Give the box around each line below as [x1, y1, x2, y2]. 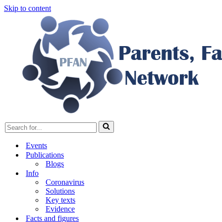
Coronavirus [46, 178, 84, 186]
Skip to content [4, 4, 51, 12]
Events [26, 141, 47, 150]
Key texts [46, 196, 75, 204]
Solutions [46, 187, 75, 195]
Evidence [46, 205, 75, 213]
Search [4, 120, 26, 129]
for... [4, 129, 19, 138]
